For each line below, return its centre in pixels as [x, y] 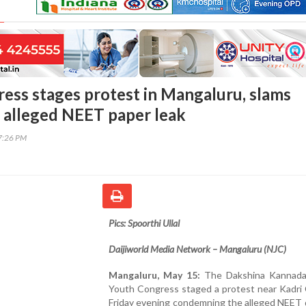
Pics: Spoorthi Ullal [144, 223]
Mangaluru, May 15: [154, 275]
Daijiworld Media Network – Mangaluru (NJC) [197, 249]
